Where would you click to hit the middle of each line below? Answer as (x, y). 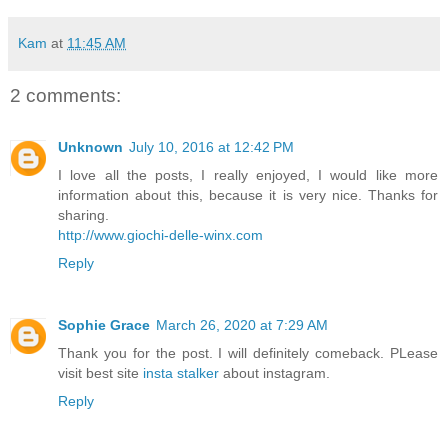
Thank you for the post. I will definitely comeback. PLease (248, 353)
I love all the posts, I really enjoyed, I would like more (248, 175)
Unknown (90, 147)
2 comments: (65, 95)
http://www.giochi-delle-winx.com (160, 235)
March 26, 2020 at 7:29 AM (242, 325)
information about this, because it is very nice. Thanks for (248, 195)
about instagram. (274, 373)
